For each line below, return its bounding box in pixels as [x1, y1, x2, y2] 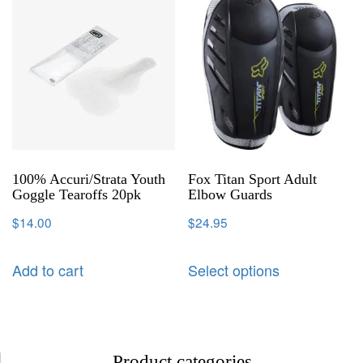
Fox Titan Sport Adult [188, 171, 318, 188]
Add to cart [12, 258, 83, 280]
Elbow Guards [188, 186, 273, 203]
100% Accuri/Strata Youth [12, 171, 165, 188]
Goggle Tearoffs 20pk [12, 186, 141, 203]
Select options [188, 258, 280, 280]
